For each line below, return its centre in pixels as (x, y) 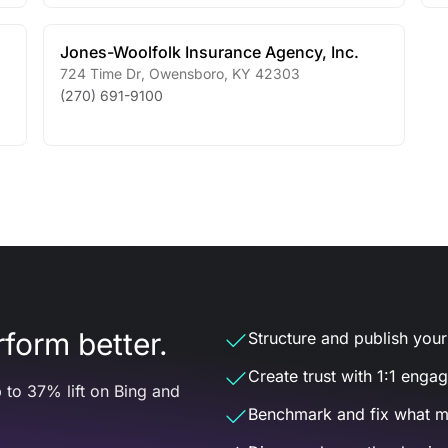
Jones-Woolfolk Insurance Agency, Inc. (209, 52)
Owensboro (184, 73)
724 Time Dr (100, 73)
